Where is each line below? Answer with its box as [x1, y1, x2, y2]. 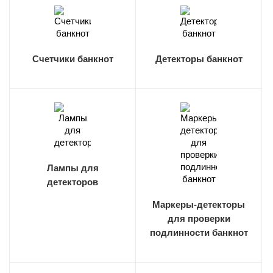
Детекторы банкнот [155, 54, 243, 64]
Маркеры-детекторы [152, 199, 245, 210]
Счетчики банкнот [32, 54, 113, 64]
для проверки [167, 213, 230, 224]
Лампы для [46, 163, 99, 173]
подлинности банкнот [149, 227, 248, 238]
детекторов [47, 177, 98, 187]
